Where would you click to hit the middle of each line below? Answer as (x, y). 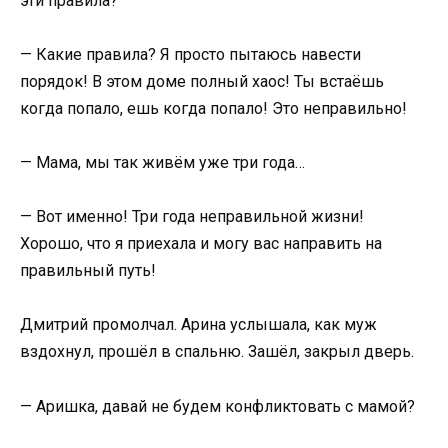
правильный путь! (88, 271)
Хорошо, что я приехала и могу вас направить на (201, 244)
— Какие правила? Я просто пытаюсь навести (190, 54)
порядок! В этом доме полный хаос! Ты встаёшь (202, 81)
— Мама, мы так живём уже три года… (162, 162)
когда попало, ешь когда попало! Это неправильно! (213, 108)
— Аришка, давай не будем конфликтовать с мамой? (217, 406)
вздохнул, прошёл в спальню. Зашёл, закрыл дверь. (217, 352)
